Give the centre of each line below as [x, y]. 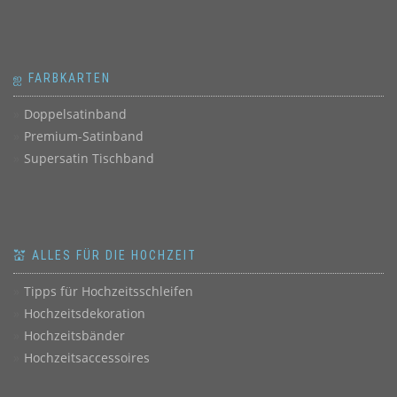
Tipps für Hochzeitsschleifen [109, 292]
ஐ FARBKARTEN [62, 78]
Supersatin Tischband [89, 159]
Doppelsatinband [75, 114]
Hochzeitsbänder [74, 336]
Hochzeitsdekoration [85, 314]
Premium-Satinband [84, 136]
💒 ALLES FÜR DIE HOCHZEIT [105, 256]
